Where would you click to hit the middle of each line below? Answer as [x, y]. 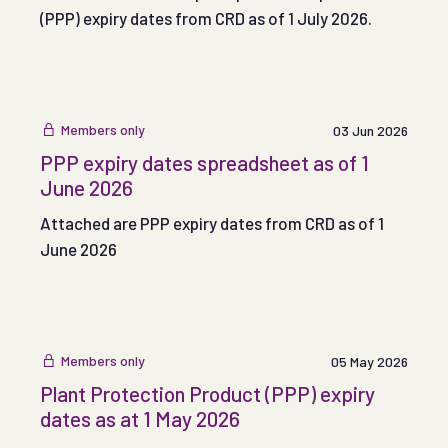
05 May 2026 [369, 362]
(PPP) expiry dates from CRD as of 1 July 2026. [206, 17]
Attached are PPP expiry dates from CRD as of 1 [212, 223]
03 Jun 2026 [370, 130]
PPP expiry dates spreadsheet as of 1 [204, 163]
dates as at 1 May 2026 [140, 419]
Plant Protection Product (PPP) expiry [207, 394]
